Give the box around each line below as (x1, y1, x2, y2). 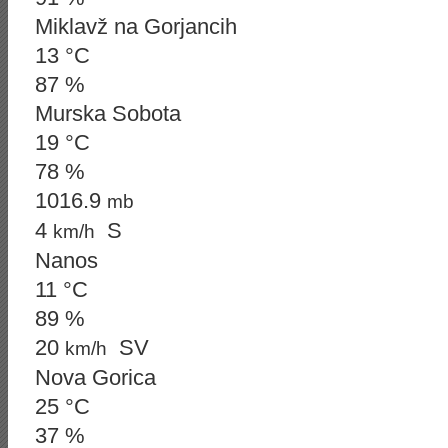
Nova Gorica (35, 365, 156, 390)
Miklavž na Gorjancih (35, 14, 237, 39)
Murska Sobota (35, 101, 181, 126)
